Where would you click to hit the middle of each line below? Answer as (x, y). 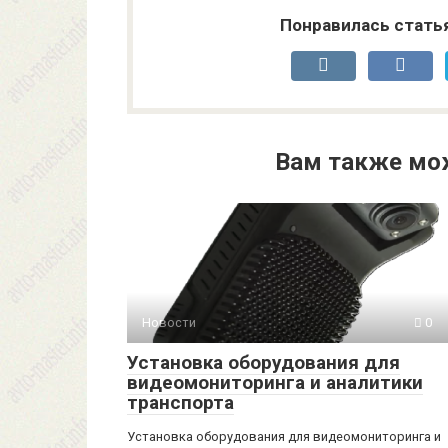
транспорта (180, 403)
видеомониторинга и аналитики (275, 383)
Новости (169, 323)
